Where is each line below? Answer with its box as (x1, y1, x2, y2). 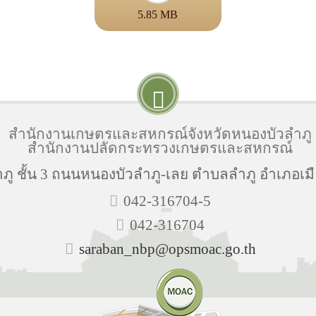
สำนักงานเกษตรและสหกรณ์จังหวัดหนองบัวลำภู (8, 126, 312, 142)
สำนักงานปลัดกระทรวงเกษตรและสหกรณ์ (28, 140, 293, 156)
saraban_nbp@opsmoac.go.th (78, 241, 256, 257)
